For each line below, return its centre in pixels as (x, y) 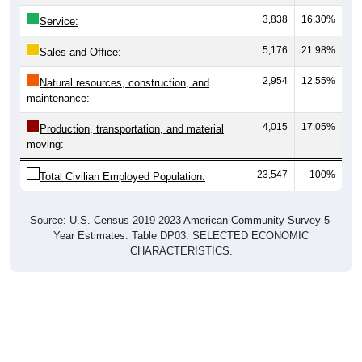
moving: (45, 145)
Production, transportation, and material (132, 129)
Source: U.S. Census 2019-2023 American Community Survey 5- (181, 221)
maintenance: (58, 99)
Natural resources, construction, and (124, 83)
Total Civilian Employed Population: (122, 177)
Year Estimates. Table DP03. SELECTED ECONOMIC (181, 236)
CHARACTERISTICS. (181, 251)
